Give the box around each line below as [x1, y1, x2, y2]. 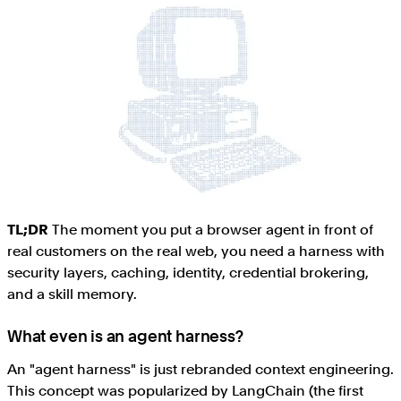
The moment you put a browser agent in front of [48, 220, 373, 238]
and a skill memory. [7, 285, 137, 303]
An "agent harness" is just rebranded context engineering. [7, 360, 394, 378]
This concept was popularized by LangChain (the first [7, 381, 363, 399]
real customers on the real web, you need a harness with [7, 242, 385, 260]
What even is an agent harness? [7, 326, 243, 346]
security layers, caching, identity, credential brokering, [7, 263, 369, 281]
